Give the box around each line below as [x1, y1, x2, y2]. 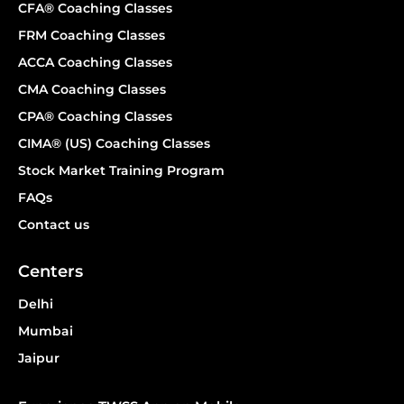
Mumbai [18, 323, 73, 339]
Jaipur [18, 350, 60, 366]
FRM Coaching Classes [18, 27, 165, 43]
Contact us [18, 216, 89, 233]
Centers [18, 262, 83, 281]
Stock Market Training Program [18, 162, 225, 179]
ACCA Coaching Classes [18, 54, 172, 70]
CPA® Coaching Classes [18, 108, 172, 124]
